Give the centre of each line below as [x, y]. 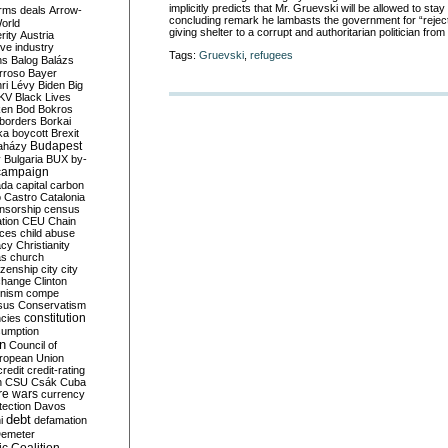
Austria [37, 35]
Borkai [55, 121]
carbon [67, 185]
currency [63, 394]
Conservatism [52, 305]
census [62, 209]
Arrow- [65, 10]
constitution [55, 318]
